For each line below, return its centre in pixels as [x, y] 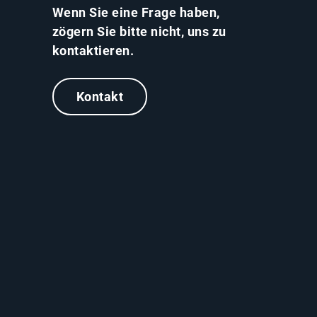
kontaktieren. [93, 50]
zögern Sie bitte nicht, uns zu [139, 31]
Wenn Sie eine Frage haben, [136, 12]
